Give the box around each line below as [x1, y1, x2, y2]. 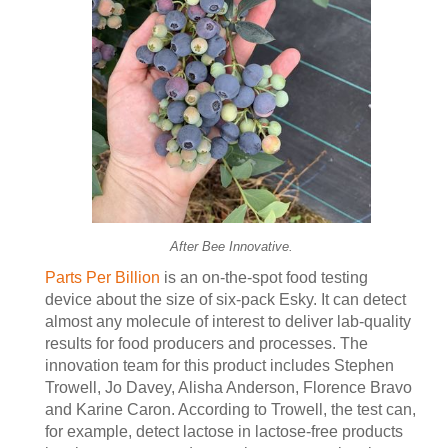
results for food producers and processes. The [45, 335, 368, 352]
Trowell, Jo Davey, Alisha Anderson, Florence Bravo [45, 379, 412, 396]
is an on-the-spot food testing [160, 269, 368, 286]
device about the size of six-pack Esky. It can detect [45, 291, 406, 308]
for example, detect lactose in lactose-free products [45, 423, 403, 440]
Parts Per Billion [45, 269, 160, 286]
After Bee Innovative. [170, 239, 293, 254]
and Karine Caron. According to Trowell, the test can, [45, 401, 416, 418]
